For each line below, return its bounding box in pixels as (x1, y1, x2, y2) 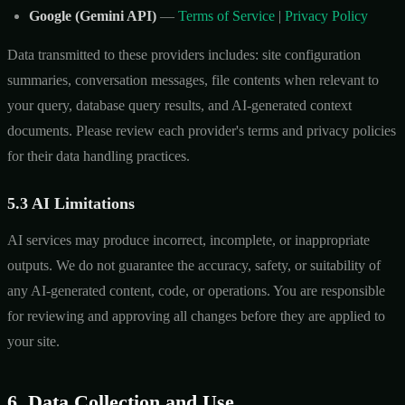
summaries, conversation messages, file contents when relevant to (7, 71, 379, 88)
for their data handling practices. (7, 147, 190, 164)
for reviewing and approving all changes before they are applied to (7, 307, 385, 324)
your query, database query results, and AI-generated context (7, 97, 352, 113)
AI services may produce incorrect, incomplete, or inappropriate (7, 231, 370, 248)
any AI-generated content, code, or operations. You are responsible (7, 282, 385, 298)
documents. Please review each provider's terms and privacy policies (7, 122, 396, 138)
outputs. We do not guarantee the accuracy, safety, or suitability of (7, 257, 381, 273)
